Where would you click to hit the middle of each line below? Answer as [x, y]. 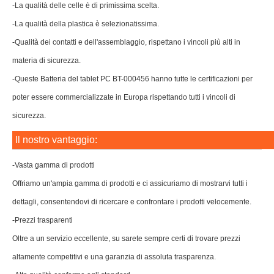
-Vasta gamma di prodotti [54, 165]
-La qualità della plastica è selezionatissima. [86, 24]
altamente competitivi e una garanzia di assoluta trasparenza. [114, 257]
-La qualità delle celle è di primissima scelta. [86, 6]
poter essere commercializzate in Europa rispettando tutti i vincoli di [124, 97]
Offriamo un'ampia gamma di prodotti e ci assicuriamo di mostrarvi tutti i [130, 183]
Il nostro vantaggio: [56, 140]
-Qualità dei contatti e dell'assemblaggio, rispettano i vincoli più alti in [126, 42]
